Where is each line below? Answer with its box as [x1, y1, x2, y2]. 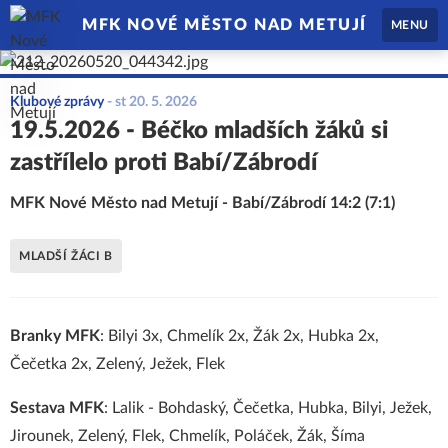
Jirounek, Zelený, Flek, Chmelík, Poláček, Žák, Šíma [10, 428, 365, 444]
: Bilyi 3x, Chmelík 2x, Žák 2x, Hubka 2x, [100, 328, 379, 344]
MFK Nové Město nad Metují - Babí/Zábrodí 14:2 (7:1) [10, 195, 395, 211]
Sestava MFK [10, 400, 104, 416]
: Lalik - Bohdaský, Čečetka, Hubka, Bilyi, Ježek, [104, 400, 432, 416]
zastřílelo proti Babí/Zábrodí [10, 151, 317, 175]
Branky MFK [10, 328, 100, 344]
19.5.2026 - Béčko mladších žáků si [10, 119, 388, 143]
